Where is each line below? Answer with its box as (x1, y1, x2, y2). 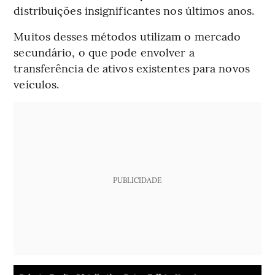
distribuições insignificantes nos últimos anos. (14, 2, 255, 18)
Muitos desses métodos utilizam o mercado (14, 28, 241, 44)
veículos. (14, 76, 60, 92)
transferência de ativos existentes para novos (14, 60, 250, 76)
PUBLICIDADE (113, 175, 162, 185)
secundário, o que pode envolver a (14, 44, 195, 60)
